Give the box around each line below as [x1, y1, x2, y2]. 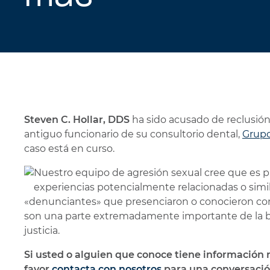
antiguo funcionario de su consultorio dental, [24, 128, 242, 140]
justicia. [24, 225, 60, 236]
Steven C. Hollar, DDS [24, 114, 130, 125]
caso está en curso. [24, 143, 115, 154]
